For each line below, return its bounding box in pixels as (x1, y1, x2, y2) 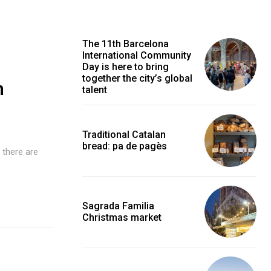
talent (82, 84, 107, 96)
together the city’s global (82, 73, 192, 85)
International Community (82, 50, 191, 62)
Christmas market (82, 211, 162, 223)
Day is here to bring (82, 61, 169, 73)
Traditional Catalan (82, 129, 166, 141)
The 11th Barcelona (82, 38, 169, 50)
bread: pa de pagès (82, 140, 167, 152)
